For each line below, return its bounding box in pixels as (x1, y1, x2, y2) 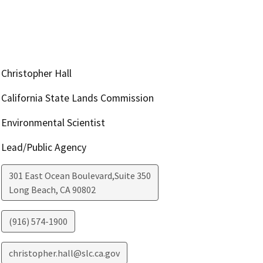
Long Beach (8, 183, 56, 195)
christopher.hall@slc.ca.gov (8, 247, 120, 259)
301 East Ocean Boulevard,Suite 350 (8, 169, 151, 181)
